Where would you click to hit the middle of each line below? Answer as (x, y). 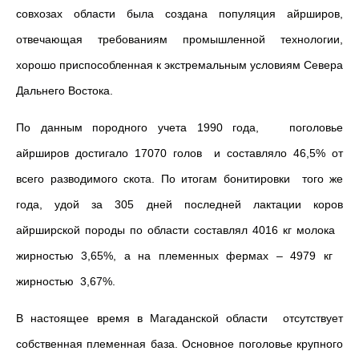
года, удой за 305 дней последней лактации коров (179, 204)
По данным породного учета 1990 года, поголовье (179, 127)
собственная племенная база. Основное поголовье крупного (179, 344)
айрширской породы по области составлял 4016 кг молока (179, 230)
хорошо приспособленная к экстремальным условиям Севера (179, 65)
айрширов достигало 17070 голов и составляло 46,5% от (179, 153)
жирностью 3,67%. (66, 281)
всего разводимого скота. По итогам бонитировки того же (179, 179)
